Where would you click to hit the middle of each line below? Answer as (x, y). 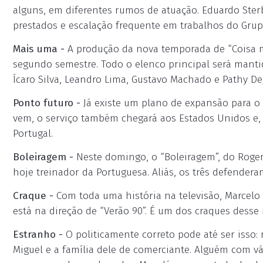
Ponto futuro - (47, 103)
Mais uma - (39, 49)
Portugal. (33, 134)
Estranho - (38, 235)
